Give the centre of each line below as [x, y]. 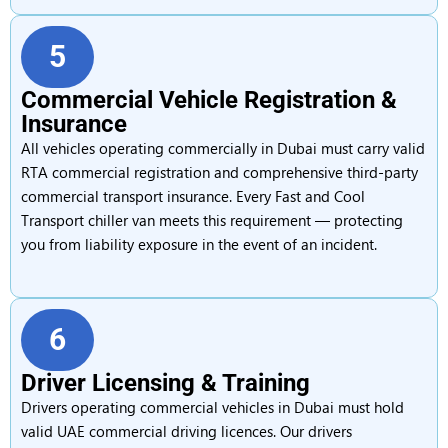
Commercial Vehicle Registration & [209, 100]
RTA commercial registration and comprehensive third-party [219, 172]
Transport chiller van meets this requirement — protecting [212, 220]
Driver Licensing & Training [165, 383]
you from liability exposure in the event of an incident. [199, 244]
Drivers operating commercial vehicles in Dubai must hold [212, 407]
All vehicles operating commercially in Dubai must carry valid [223, 148]
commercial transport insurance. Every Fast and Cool [193, 196]
